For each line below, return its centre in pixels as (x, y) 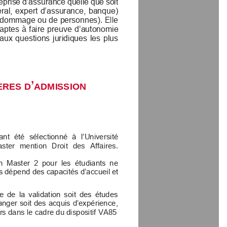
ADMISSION (60, 86)
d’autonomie (98, 28)
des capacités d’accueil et (76, 171)
